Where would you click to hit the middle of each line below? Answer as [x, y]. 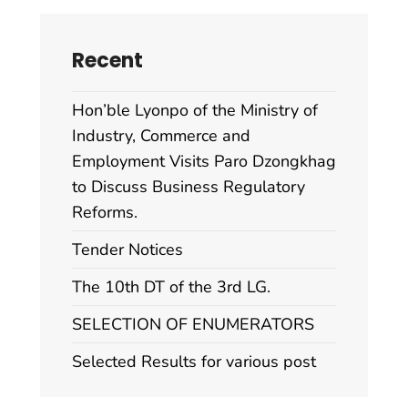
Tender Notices [127, 250]
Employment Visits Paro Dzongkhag [204, 162]
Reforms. [105, 213]
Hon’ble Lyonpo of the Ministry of [195, 111]
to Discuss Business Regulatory [189, 187]
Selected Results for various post [194, 362]
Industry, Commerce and [161, 136]
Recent [107, 61]
